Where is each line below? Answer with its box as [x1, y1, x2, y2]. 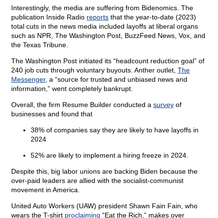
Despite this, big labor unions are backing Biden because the [11, 167, 198, 176]
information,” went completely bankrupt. [11, 85, 133, 93]
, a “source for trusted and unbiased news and [45, 75, 187, 84]
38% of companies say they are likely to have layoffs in [31, 126, 199, 134]
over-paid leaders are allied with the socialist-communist [11, 177, 183, 185]
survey [153, 101, 174, 109]
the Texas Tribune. [11, 41, 68, 49]
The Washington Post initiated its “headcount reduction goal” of [11, 57, 204, 65]
